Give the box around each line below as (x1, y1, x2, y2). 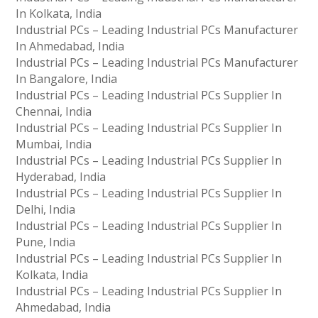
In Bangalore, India (16, 71, 118, 87)
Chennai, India (16, 104, 92, 120)
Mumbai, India (16, 136, 92, 153)
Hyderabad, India (16, 169, 106, 185)
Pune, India (16, 234, 76, 251)
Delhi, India (16, 202, 76, 218)
